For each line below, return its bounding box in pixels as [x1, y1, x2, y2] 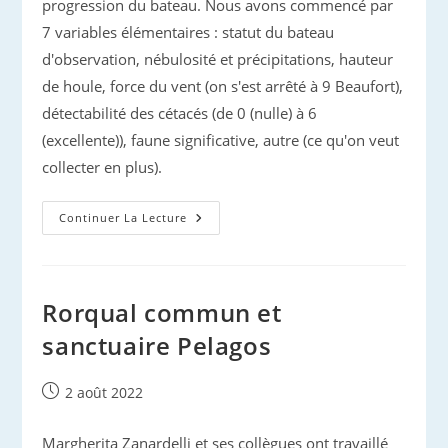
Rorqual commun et [42, 296, 282, 329]
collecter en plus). [42, 157, 163, 177]
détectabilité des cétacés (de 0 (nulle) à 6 [42, 103, 318, 123]
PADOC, [186, 208, 243, 227]
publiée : [41, 403, 101, 422]
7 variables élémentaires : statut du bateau [42, 22, 335, 42]
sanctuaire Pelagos [42, 329, 272, 362]
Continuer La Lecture [59, 210, 188, 225]
